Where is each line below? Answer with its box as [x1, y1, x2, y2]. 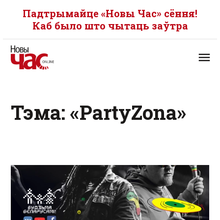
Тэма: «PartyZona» [11, 99, 186, 125]
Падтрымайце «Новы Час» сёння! [23, 7, 197, 20]
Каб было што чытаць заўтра [32, 19, 188, 32]
